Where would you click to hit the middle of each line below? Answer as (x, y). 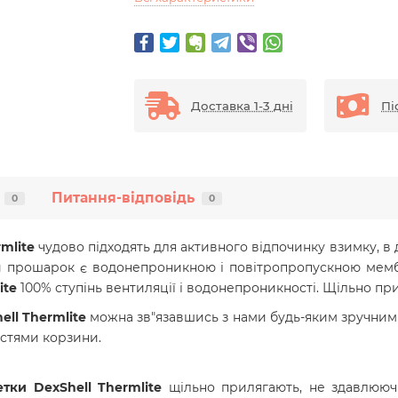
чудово (61, 247)
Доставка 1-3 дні (242, 106)
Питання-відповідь (123, 198)
